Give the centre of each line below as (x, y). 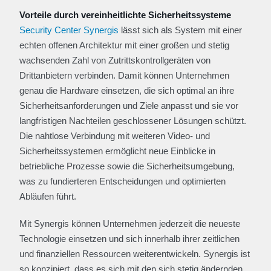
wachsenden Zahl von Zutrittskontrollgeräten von (115, 60)
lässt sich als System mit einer (180, 30)
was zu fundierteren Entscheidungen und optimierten (122, 181)
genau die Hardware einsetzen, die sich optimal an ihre (127, 90)
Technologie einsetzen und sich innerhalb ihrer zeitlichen (129, 239)
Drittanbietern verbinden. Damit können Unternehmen (124, 75)
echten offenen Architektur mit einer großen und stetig (124, 45)
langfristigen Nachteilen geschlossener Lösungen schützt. (133, 121)
